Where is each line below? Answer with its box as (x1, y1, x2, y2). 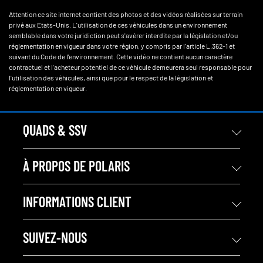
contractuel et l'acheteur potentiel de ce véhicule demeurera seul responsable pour (9, 63, 252, 71)
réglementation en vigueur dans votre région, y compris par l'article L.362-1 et (9, 42, 235, 50)
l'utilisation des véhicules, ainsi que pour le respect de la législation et (9, 73, 213, 82)
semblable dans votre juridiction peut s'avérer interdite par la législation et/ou (9, 31, 238, 39)
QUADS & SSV (23, 122, 87, 139)
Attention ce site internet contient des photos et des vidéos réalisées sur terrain (9, 10, 242, 18)
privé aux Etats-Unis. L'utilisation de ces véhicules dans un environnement (9, 21, 227, 29)
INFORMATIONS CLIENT (23, 193, 131, 210)
